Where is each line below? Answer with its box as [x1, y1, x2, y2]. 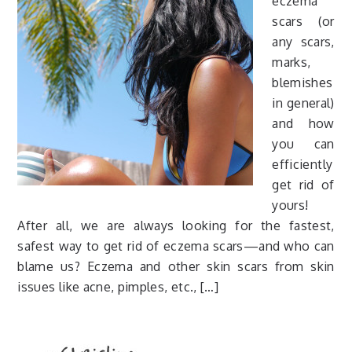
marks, [272, 54, 311, 70]
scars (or [272, 13, 335, 29]
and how [272, 115, 335, 131]
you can [272, 136, 335, 152]
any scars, [272, 34, 335, 49]
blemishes [272, 75, 333, 90]
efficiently [272, 156, 333, 172]
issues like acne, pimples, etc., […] [17, 279, 218, 295]
